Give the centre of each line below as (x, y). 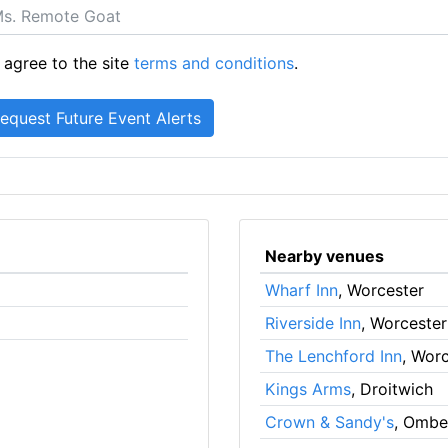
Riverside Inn (312, 323)
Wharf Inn (301, 290)
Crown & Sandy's (329, 422)
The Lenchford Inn (333, 356)
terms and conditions (214, 63)
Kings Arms (307, 389)
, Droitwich (391, 389)
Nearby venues (324, 256)
